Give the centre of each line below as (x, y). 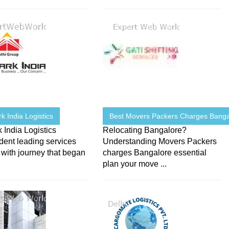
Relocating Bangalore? (145, 130)
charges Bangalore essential (155, 153)
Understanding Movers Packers (160, 142)
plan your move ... (135, 164)
